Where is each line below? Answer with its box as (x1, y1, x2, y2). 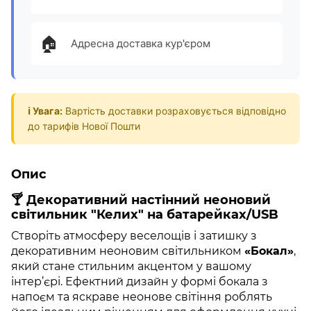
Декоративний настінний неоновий (26, 192, 271, 208)
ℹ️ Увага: (28, 105, 62, 117)
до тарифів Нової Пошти (28, 120, 140, 133)
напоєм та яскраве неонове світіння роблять (11, 289, 272, 303)
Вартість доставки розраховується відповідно (62, 105, 286, 117)
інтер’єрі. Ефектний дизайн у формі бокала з (11, 274, 268, 288)
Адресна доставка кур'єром (71, 37, 210, 51)
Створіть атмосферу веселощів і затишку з (11, 228, 257, 242)
